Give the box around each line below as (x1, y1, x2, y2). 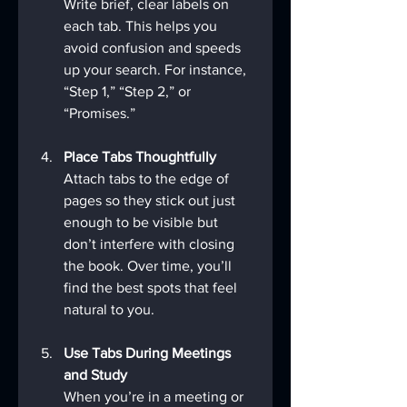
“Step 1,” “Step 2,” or (64, 84, 194, 100)
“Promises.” (64, 105, 135, 122)
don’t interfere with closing (64, 236, 238, 253)
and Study (64, 367, 127, 383)
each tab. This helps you (64, 18, 221, 35)
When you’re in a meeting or (64, 389, 247, 405)
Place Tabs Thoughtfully (64, 149, 216, 165)
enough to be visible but (64, 214, 222, 231)
